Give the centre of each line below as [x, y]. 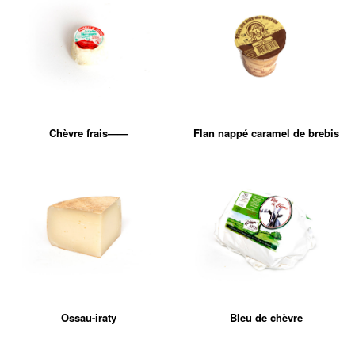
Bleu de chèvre [266, 317]
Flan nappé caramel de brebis [266, 133]
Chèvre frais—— [89, 133]
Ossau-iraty [89, 317]
